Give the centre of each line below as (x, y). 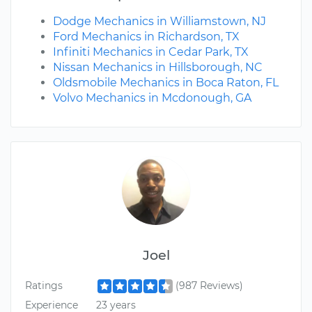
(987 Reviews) (209, 286)
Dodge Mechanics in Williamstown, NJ (159, 22)
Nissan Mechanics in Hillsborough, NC (158, 68)
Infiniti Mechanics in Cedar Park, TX (151, 52)
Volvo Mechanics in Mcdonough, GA (152, 98)
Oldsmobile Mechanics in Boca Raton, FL (166, 83)
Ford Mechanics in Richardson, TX (146, 37)
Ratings (44, 286)
